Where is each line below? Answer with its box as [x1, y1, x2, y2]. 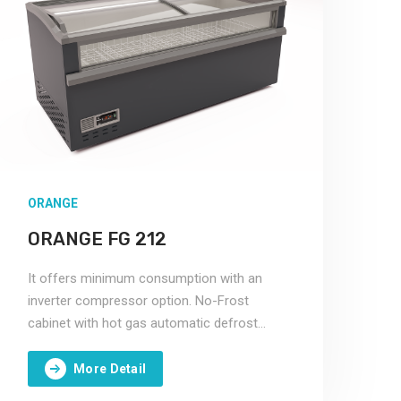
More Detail [73, 361, 147, 376]
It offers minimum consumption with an [28, 270, 262, 286]
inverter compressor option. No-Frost [28, 293, 249, 309]
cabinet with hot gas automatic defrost [28, 315, 258, 331]
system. [28, 337, 74, 354]
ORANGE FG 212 [28, 228, 166, 250]
